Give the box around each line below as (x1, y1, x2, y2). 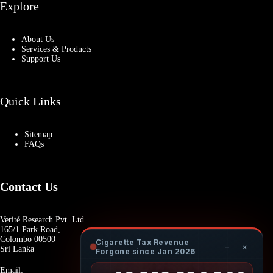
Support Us (21, 54, 60, 63)
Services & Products (21, 44, 91, 54)
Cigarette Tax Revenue (96, 238, 190, 247)
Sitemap (24, 130, 52, 139)
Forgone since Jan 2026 (96, 247, 196, 256)
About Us (21, 35, 54, 44)
